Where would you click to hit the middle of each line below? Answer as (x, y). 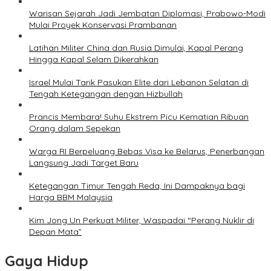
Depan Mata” (55, 232)
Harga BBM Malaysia (71, 198)
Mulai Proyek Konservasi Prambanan (103, 25)
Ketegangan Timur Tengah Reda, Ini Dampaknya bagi (137, 186)
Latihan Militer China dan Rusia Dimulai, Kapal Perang (136, 48)
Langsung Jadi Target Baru (84, 163)
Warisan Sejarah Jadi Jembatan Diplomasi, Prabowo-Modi (147, 14)
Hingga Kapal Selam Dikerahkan (94, 60)
